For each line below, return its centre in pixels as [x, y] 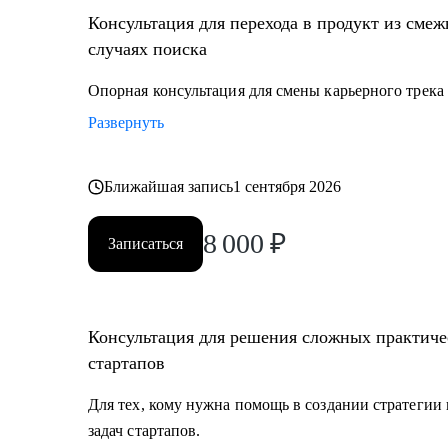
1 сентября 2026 [287, 186]
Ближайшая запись [169, 186]
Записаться [145, 243]
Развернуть [126, 122]
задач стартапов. [144, 430]
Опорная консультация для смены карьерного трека [266, 90]
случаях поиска [147, 49]
